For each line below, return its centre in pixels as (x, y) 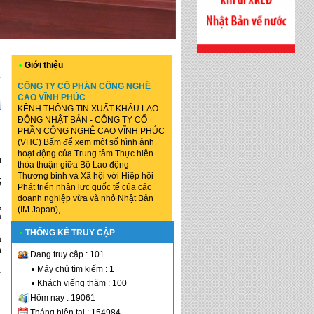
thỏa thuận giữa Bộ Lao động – (77, 165)
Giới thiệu (44, 65)
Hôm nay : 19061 (63, 298)
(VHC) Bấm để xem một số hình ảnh (86, 142)
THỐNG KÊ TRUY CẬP (70, 233)
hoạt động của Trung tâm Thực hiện (86, 153)
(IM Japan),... (42, 210)
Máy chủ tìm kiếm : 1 (76, 269)
